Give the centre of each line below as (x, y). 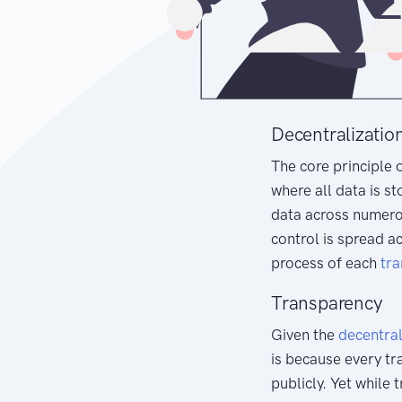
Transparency (327, 302)
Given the (305, 334)
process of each (326, 262)
